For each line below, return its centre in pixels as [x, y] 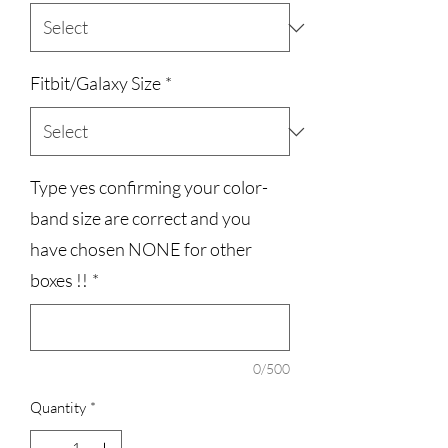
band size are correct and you [140, 218]
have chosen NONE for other [141, 249]
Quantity [58, 407]
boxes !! [59, 280]
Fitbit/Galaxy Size [95, 83]
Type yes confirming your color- [149, 187]
